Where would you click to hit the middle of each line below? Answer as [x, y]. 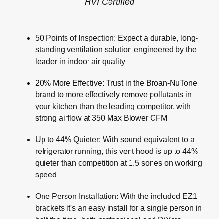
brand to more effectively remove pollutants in [113, 95]
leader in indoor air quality [80, 62]
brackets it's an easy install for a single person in [119, 208]
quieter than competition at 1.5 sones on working [119, 163]
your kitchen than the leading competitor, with [113, 107]
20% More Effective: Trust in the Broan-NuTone [116, 83]
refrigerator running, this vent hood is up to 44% [117, 152]
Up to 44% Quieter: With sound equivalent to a [115, 140]
